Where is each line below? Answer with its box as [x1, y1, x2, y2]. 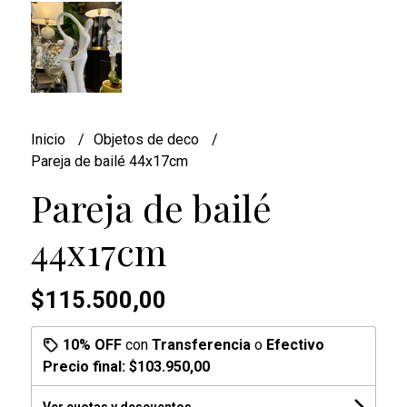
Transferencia [151, 335, 251, 353]
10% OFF [62, 335, 122, 353]
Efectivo [265, 335, 324, 353]
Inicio [30, 130, 69, 148]
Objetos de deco [93, 130, 203, 148]
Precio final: [42, 357, 129, 375]
